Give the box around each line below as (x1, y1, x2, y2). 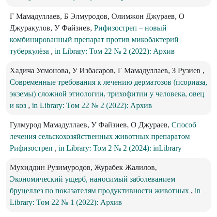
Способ (171, 121, 196, 129)
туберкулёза (10, 47, 51, 56)
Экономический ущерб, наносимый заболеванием (10, 175, 175, 184)
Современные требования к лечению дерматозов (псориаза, (10, 78, 207, 87)
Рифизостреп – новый (94, 24, 167, 32)
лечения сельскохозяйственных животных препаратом (10, 132, 190, 141)
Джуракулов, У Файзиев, (10, 24, 94, 32)
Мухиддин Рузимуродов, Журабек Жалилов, (10, 163, 157, 172)
